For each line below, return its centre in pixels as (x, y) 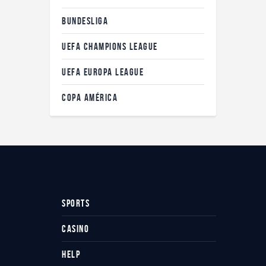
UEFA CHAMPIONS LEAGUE (110, 47)
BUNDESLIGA (85, 21)
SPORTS (76, 203)
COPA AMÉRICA (90, 98)
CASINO (76, 229)
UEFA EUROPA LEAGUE (103, 72)
